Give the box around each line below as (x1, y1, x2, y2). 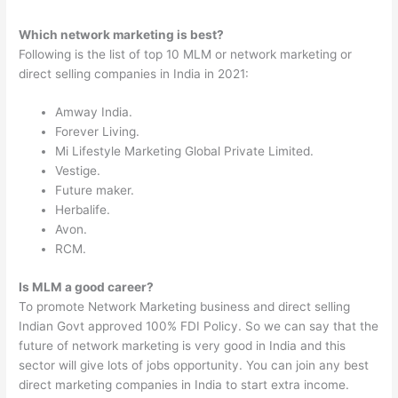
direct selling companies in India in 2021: (19, 66, 250, 81)
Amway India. (55, 105, 133, 120)
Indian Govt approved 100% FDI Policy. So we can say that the (19, 318, 379, 333)
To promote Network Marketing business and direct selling (19, 298, 351, 314)
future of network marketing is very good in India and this (19, 338, 346, 353)
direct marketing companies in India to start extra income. (19, 377, 350, 392)
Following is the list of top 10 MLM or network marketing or (19, 46, 353, 61)
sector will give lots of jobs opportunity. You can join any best (19, 357, 370, 372)
